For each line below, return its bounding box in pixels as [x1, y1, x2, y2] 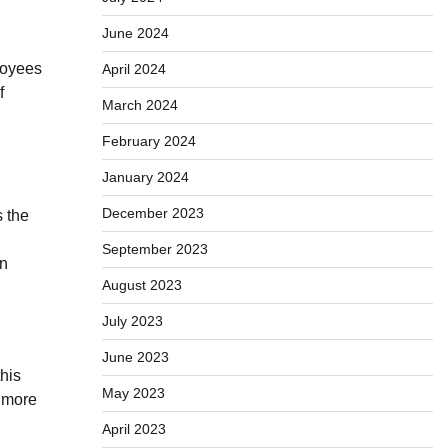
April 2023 [101, 421, 166, 437]
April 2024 [101, 61, 166, 77]
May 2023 [101, 385, 165, 401]
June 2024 [101, 25, 169, 41]
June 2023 [101, 349, 169, 365]
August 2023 [101, 277, 182, 293]
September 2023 [101, 241, 208, 257]
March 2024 [101, 97, 178, 113]
